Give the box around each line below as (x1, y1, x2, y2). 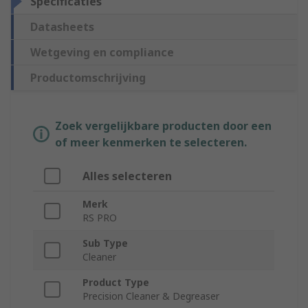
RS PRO (82, 211, 117, 225)
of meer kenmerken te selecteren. (55, 135, 247, 151)
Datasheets (30, 19, 94, 35)
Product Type (82, 276, 149, 289)
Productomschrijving (30, 70, 146, 86)
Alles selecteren (82, 168, 172, 184)
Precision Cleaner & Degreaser (82, 289, 219, 303)
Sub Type (82, 236, 128, 250)
